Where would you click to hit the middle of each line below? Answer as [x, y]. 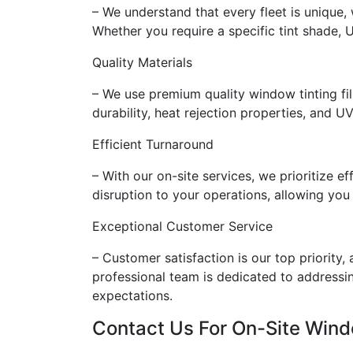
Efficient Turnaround [153, 144]
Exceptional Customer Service [182, 226]
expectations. [132, 295]
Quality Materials [142, 62]
